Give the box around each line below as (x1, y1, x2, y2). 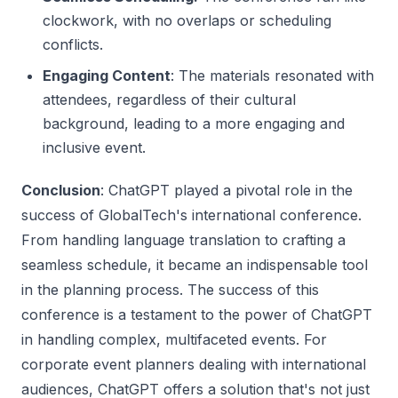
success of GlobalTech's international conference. (21, 205, 362, 224)
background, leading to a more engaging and (43, 114, 345, 132)
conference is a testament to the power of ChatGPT (21, 305, 372, 323)
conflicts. (43, 35, 103, 53)
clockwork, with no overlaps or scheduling (43, 11, 331, 29)
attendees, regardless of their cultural (43, 90, 296, 108)
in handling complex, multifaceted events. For (21, 330, 327, 348)
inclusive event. (43, 138, 146, 156)
